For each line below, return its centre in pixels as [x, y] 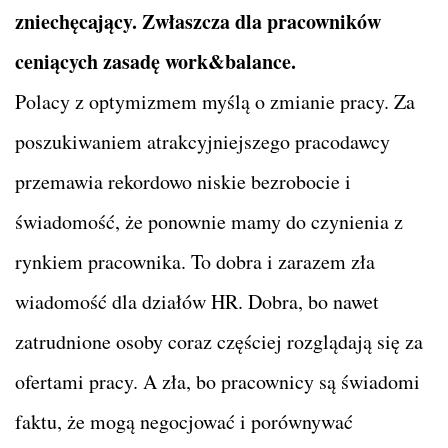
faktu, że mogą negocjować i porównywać [184, 422]
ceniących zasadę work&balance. [155, 62]
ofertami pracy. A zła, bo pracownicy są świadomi [217, 382]
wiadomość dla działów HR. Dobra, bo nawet [197, 302]
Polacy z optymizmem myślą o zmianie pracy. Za [215, 102]
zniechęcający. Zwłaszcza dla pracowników [198, 22]
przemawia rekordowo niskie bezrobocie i [183, 182]
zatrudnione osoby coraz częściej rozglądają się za [219, 342]
